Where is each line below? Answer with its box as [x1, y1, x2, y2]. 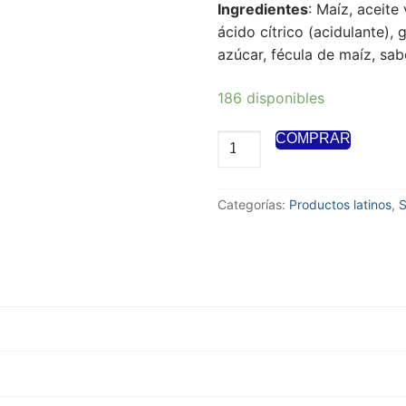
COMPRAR [275, 130, 351, 146]
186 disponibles [217, 88, 324, 107]
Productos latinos [289, 196, 391, 212]
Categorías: [217, 196, 289, 212]
